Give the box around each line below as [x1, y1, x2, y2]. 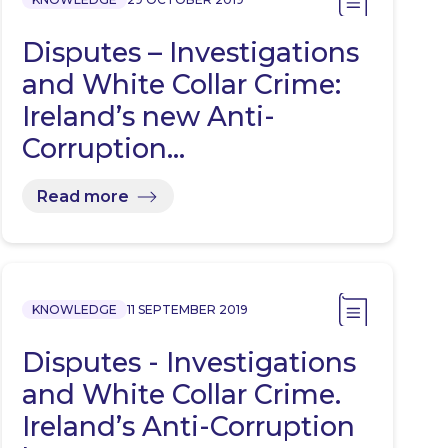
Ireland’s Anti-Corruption [21, 410, 355, 444]
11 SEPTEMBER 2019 [126, 302, 248, 318]
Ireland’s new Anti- [21, 100, 275, 134]
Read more [36, 186, 129, 206]
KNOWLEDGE [31, 302, 117, 318]
